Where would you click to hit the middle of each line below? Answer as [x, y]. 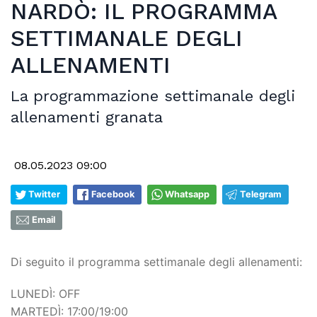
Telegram [261, 194]
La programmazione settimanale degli [153, 96]
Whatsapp [187, 194]
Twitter [44, 194]
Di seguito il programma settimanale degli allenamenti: [156, 262]
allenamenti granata [87, 117]
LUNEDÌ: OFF [45, 294]
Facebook [113, 194]
